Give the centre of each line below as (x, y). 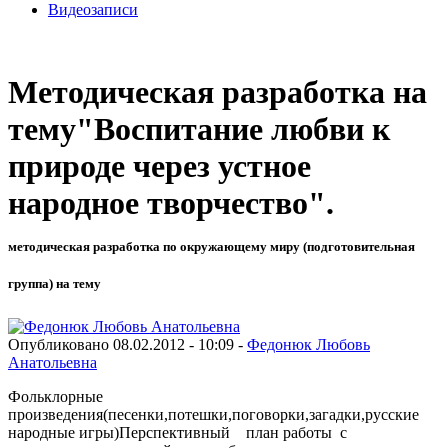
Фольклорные (55, 396)
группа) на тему (54, 284)
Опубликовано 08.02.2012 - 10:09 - (127, 344)
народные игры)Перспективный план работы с (189, 432)
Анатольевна (52, 362)
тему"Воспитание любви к (199, 129)
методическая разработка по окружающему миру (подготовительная (211, 247)
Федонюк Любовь (308, 344)
